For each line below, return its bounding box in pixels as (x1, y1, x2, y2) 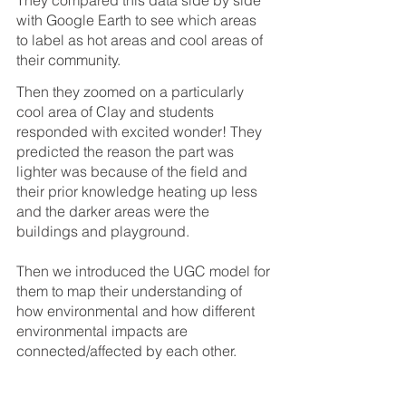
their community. (16, 50, 124, 69)
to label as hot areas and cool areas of (16, 30, 266, 49)
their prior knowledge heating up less (16, 182, 261, 201)
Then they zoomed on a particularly (16, 82, 247, 101)
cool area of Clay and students (16, 102, 217, 121)
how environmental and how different (16, 302, 258, 321)
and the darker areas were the (16, 202, 213, 221)
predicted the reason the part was (16, 142, 237, 161)
